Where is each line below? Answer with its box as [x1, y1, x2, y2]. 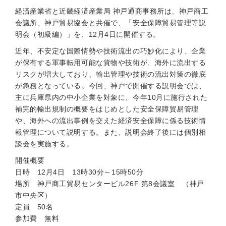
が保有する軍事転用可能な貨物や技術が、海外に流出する [15, 59, 206, 67]
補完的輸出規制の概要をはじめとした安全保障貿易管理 [15, 105, 199, 113]
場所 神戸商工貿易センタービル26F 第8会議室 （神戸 [15, 180, 204, 188]
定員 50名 [15, 203, 53, 211]
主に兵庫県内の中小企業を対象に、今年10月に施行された [15, 93, 208, 101]
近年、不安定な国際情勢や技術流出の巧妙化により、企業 [15, 47, 206, 55]
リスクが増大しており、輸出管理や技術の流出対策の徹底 [15, 70, 206, 78]
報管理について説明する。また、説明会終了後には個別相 [15, 128, 206, 136]
